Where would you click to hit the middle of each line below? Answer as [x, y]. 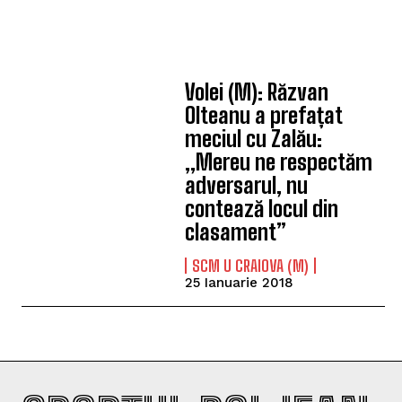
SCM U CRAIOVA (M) [251, 266]
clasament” [236, 232]
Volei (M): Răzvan [257, 92]
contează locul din [262, 209]
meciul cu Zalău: [254, 139]
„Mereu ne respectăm [279, 162]
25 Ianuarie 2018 [240, 283]
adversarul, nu [247, 186]
